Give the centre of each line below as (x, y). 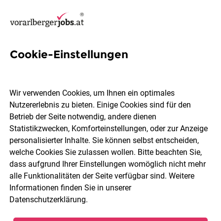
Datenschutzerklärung (48, 200)
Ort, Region (49, 139)
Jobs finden (110, 171)
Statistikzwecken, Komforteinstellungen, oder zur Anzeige (109, 129)
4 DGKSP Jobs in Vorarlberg (102, 69)
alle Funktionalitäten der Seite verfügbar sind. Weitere (102, 176)
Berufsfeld (152, 139)
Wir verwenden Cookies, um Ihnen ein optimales (92, 93)
